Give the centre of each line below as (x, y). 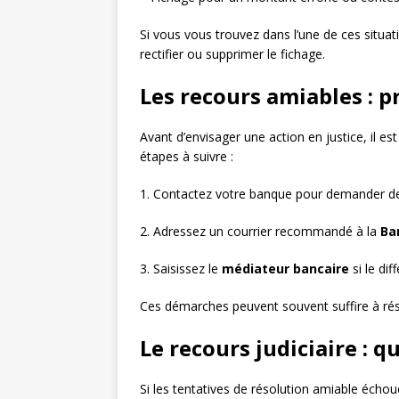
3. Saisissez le (181, 269)
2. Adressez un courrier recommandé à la (260, 231)
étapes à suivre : (187, 156)
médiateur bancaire (285, 269)
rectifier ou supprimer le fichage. (232, 54)
